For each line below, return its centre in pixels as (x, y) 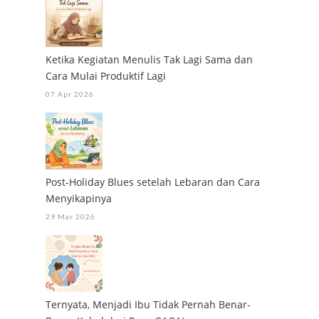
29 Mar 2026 (70, 217)
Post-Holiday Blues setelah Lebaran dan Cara (153, 182)
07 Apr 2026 (70, 94)
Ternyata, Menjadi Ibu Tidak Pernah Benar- (148, 305)
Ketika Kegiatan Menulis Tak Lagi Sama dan (149, 60)
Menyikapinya (79, 199)
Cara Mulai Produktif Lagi (106, 76)
